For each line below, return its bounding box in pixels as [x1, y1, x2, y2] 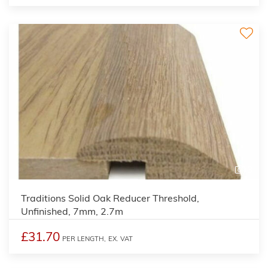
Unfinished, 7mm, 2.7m [21, 205, 123, 217]
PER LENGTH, [62, 234, 106, 243]
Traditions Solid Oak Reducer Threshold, [21, 191, 199, 204]
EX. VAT [108, 234, 133, 243]
